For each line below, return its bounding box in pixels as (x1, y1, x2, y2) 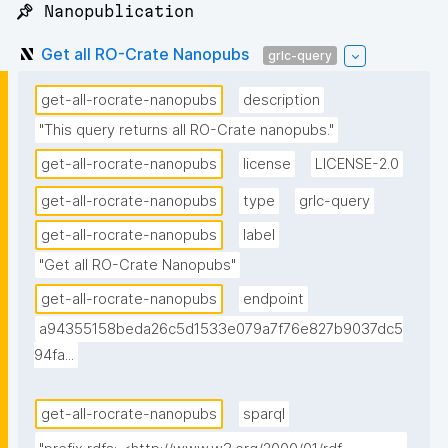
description (243, 91, 320, 110)
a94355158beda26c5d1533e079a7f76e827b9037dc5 (39, 320, 403, 339)
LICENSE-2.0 (315, 155, 399, 174)
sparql (243, 405, 285, 424)
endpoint (243, 290, 304, 309)
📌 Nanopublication (15, 2, 194, 21)
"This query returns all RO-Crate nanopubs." (39, 121, 334, 140)
